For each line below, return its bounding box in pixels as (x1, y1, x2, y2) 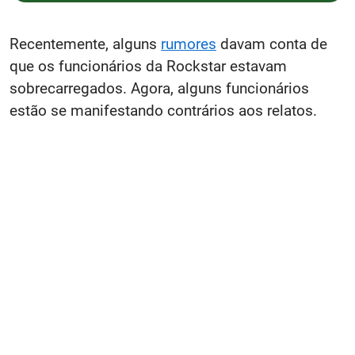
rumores (161, 35, 216, 53)
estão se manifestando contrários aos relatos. (10, 101, 317, 120)
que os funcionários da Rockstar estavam (10, 57, 287, 75)
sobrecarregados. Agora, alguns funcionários (10, 79, 309, 97)
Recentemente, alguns (10, 35, 161, 53)
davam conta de (216, 35, 327, 53)
